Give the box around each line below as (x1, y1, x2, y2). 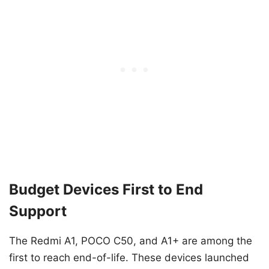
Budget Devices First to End (9, 180, 203, 198)
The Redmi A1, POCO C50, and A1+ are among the (9, 234, 252, 247)
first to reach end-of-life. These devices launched (9, 251, 249, 264)
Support (9, 202, 67, 220)
